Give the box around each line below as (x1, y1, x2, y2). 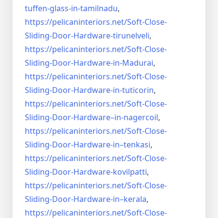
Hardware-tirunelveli (73, 30, 149, 41)
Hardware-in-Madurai (73, 57, 153, 69)
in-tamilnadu (71, 3, 118, 14)
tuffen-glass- (25, 3, 71, 14)
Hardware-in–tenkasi (73, 139, 150, 150)
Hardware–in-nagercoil (73, 112, 158, 123)
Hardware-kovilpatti (73, 166, 147, 178)
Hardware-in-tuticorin (73, 85, 154, 96)
